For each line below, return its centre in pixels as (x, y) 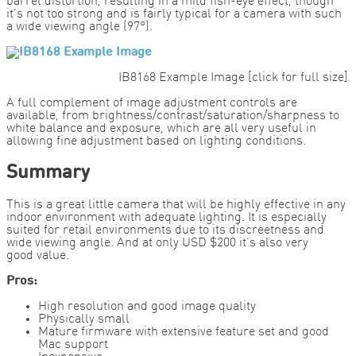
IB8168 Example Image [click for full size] (233, 78)
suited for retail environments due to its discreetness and (165, 231)
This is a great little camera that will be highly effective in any (176, 205)
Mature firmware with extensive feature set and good (184, 333)
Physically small (84, 320)
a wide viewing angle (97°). (79, 27)
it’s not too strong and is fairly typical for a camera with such (174, 15)
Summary (48, 174)
